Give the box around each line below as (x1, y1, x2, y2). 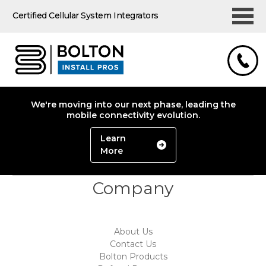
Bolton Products (99, 251, 167, 262)
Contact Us (110, 238, 156, 249)
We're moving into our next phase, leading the (30, 99, 236, 110)
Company (92, 178, 174, 198)
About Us (113, 226, 153, 237)
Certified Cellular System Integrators (12, 10, 159, 21)
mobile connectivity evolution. (66, 110, 200, 121)
